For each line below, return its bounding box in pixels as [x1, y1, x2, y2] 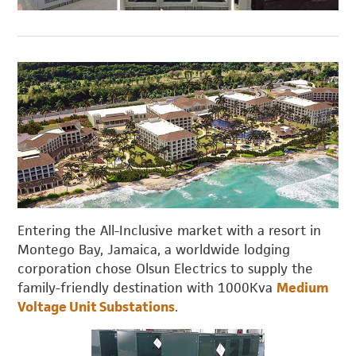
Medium [277, 278, 330, 296]
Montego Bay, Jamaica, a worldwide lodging [17, 240, 291, 258]
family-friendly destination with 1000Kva [17, 278, 277, 296]
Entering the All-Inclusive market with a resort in [17, 221, 322, 239]
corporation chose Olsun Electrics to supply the [17, 259, 314, 277]
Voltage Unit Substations [17, 297, 176, 315]
